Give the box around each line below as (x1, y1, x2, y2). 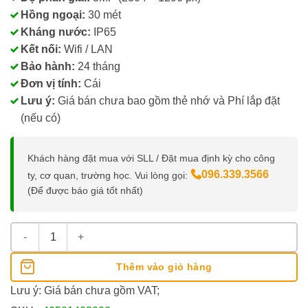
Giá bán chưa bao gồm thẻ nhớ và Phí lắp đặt (55, 94, 280, 107)
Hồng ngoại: (21, 8, 85, 21)
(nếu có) (21, 111, 60, 124)
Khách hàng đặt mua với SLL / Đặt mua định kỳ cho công (27, 152, 275, 164)
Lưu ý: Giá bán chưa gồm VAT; (10, 284, 159, 296)
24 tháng (75, 60, 120, 72)
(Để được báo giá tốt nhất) (27, 184, 143, 196)
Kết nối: (21, 43, 61, 55)
